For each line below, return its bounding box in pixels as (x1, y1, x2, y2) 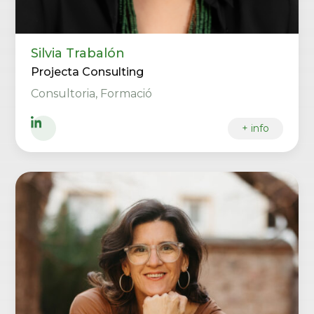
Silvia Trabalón (31, 46, 125, 61)
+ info (241, 121, 269, 135)
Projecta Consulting (31, 65, 144, 78)
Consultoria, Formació (31, 87, 153, 100)
